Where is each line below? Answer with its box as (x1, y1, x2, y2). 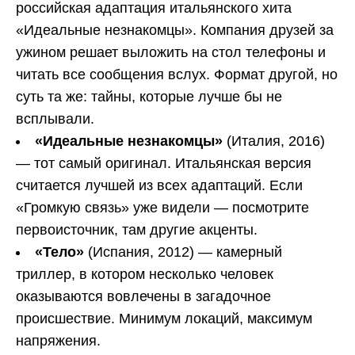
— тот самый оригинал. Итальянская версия (16, 155, 311, 171)
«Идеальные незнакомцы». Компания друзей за (16, 21, 334, 38)
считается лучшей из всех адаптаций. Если (16, 177, 303, 193)
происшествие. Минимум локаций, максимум (16, 310, 312, 326)
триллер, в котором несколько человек (16, 265, 273, 282)
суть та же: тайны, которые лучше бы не (16, 88, 282, 105)
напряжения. (16, 332, 101, 349)
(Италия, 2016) (223, 132, 325, 149)
